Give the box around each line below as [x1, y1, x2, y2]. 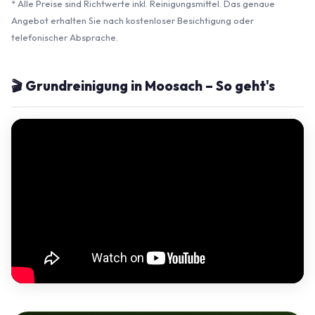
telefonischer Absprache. [11, 32, 118, 43]
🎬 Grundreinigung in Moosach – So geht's [11, 77, 275, 94]
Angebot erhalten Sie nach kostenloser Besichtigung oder [11, 15, 254, 26]
